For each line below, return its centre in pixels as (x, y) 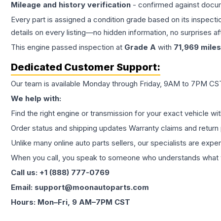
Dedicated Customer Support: (86, 67)
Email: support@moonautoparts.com (80, 187)
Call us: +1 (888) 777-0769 (60, 172)
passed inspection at (87, 47)
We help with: (36, 98)
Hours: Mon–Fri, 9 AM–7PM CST (71, 202)
